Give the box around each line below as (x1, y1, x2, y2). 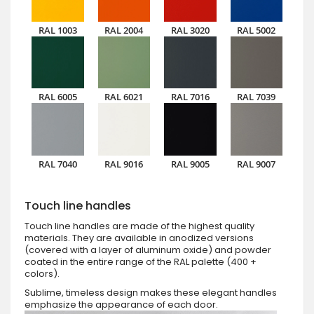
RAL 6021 (104, 90, 144, 104)
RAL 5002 (237, 23, 276, 36)
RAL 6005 (38, 90, 77, 104)
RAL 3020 (170, 23, 210, 36)
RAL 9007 (237, 157, 276, 170)
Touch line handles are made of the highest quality (25, 219, 254, 233)
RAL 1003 (38, 23, 77, 36)
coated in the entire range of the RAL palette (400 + (25, 254, 257, 268)
